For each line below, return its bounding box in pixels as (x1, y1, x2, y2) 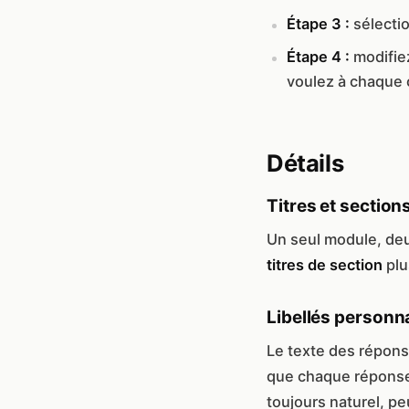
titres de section (267, 255, 383, 274)
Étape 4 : (287, 47, 350, 66)
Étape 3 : (287, 14, 350, 33)
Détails (267, 148, 344, 177)
